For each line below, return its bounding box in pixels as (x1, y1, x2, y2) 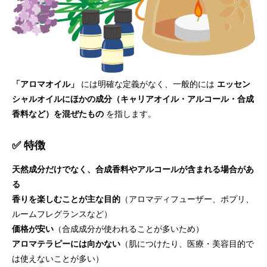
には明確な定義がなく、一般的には (79, 79, 217, 89)
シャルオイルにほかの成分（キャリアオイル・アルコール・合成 (12, 94, 254, 104)
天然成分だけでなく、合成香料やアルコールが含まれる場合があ (12, 164, 254, 174)
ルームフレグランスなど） (12, 209, 112, 219)
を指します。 (104, 109, 156, 119)
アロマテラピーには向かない (12, 239, 120, 249)
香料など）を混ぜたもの (12, 109, 104, 119)
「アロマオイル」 (12, 79, 79, 89)
